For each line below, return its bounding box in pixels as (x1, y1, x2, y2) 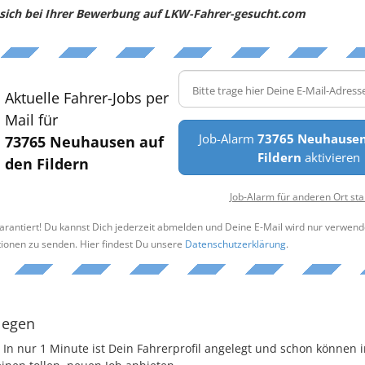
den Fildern (4, 153, 89, 174)
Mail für (4, 109, 58, 130)
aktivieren (301, 148, 360, 165)
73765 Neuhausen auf (4, 131, 164, 152)
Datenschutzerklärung (184, 236, 286, 250)
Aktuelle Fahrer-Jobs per (4, 87, 169, 108)
